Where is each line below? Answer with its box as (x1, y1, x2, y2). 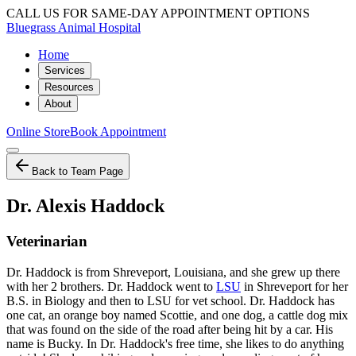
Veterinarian (6, 232, 87, 250)
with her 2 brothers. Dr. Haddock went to (6, 279, 216, 293)
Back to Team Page (32, 165, 123, 177)
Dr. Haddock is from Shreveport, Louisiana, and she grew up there (6, 265, 340, 279)
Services (44, 64, 85, 76)
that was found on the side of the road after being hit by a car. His (6, 322, 333, 336)
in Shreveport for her (241, 279, 348, 293)
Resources (44, 81, 94, 93)
